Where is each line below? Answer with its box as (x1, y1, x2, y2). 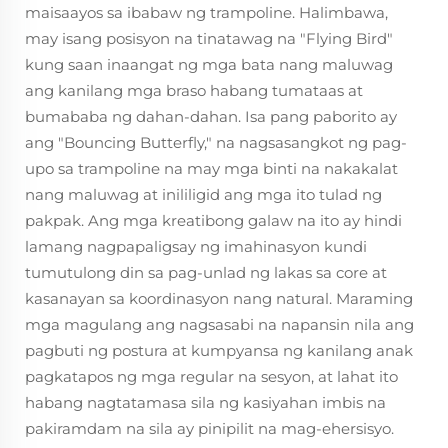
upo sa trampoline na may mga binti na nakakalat (25, 159, 398, 178)
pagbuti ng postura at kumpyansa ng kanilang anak (25, 341, 413, 360)
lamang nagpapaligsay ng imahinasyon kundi (25, 237, 367, 256)
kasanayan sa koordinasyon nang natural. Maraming (25, 289, 413, 308)
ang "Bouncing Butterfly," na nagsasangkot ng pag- (25, 133, 407, 152)
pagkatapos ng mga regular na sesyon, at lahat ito (25, 367, 398, 386)
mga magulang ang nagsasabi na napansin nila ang (25, 315, 414, 334)
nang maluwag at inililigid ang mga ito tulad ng (25, 185, 382, 204)
